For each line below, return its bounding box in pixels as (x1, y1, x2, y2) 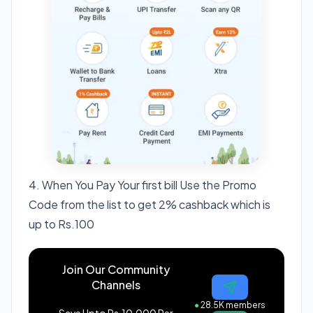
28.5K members (199, 300, 265, 311)
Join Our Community (62, 261, 170, 277)
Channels (92, 277, 140, 292)
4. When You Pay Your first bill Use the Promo (29, 177, 256, 192)
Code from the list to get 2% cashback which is (29, 196, 270, 212)
